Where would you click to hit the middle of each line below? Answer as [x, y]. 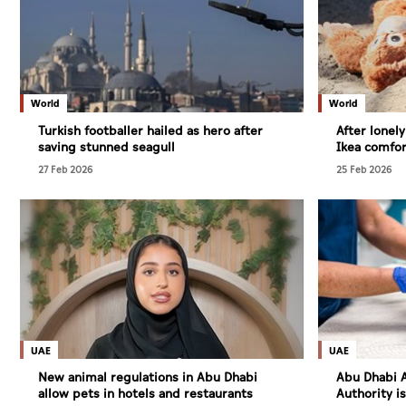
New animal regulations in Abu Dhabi [148, 378]
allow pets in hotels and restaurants [145, 394]
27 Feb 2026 [65, 170]
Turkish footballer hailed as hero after [150, 130]
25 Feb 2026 [363, 170]
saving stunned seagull [106, 147]
